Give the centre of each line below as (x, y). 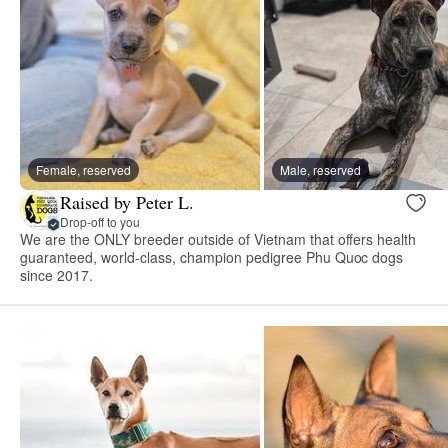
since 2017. (56, 275)
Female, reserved (83, 170)
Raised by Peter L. (127, 201)
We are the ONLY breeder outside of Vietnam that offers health (218, 239)
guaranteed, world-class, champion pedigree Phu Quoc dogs (212, 257)
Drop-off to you (100, 221)
